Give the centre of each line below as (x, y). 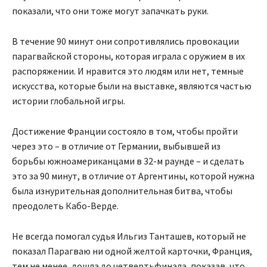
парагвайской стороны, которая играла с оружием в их (128, 56)
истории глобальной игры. (69, 101)
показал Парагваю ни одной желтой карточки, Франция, (132, 251)
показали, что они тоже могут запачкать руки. (110, 11)
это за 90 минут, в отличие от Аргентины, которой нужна (133, 176)
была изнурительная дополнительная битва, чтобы (122, 191)
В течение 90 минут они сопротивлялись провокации (125, 41)
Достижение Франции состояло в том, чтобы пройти (125, 131)
